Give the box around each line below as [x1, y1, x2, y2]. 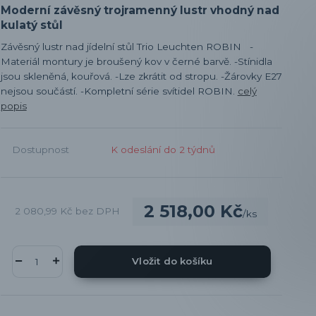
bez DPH [75, 205, 120, 217]
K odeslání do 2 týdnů [110, 143, 215, 155]
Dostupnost [11, 143, 69, 155]
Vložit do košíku [132, 255, 213, 267]
